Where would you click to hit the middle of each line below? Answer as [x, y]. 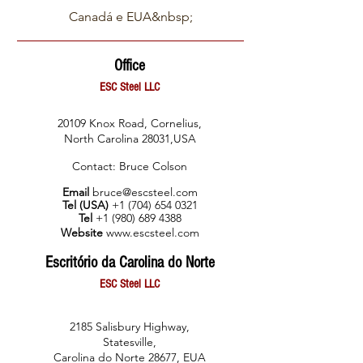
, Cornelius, [173, 123]
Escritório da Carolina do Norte [130, 263]
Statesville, [130, 342]
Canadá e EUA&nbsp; [130, 17]
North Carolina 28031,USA [130, 139]
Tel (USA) [87, 205]
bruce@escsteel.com [145, 192]
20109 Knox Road [101, 123]
